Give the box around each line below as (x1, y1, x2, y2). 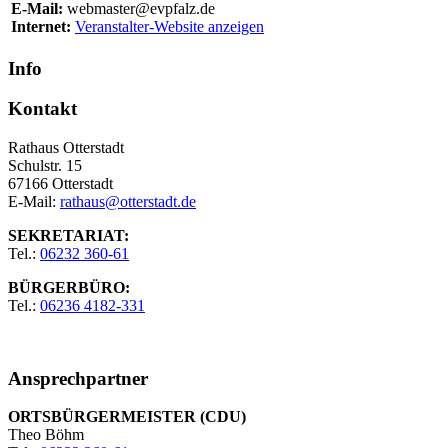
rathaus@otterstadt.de (60, 192, 196, 210)
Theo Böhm (8, 426, 84, 444)
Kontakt (8, 98, 77, 120)
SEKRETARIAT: (8, 226, 129, 244)
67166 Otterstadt (8, 174, 113, 192)
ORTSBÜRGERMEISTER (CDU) (8, 408, 246, 426)
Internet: (11, 18, 75, 36)
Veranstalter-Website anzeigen (75, 18, 264, 36)
